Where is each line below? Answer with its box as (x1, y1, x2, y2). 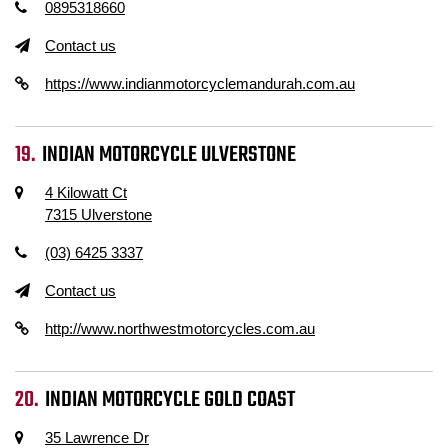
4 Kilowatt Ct (45, 184, 127, 201)
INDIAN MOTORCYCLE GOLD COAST (45, 383, 296, 417)
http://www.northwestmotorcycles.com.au (45, 320, 315, 337)
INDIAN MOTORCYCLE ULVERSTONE (42, 138, 297, 172)
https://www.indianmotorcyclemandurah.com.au (45, 75, 355, 92)
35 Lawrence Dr (45, 429, 149, 446)
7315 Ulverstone (45, 206, 152, 223)
